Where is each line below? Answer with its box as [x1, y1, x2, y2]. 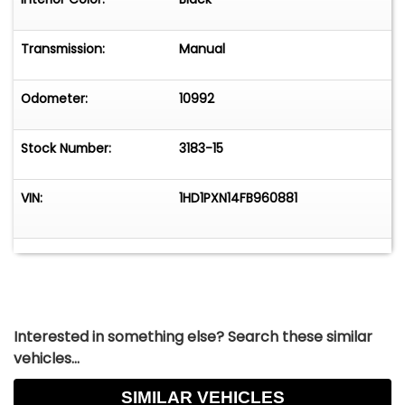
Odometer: [21, 89, 88, 108]
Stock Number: [21, 139, 111, 158]
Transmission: [21, 40, 105, 59]
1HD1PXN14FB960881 [179, 189, 298, 208]
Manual [179, 40, 226, 59]
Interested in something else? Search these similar [14, 325, 372, 347]
